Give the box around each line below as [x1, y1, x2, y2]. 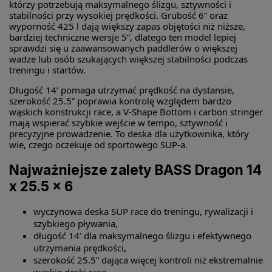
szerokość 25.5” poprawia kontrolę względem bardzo [9, 95, 231, 107]
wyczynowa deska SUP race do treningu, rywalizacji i [33, 205, 253, 218]
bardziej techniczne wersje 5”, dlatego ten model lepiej [9, 31, 236, 43]
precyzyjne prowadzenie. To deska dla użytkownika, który [9, 127, 249, 140]
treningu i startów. [9, 64, 86, 76]
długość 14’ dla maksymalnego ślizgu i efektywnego [33, 229, 251, 242]
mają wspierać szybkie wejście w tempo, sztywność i [9, 117, 228, 129]
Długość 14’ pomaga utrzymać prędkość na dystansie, [9, 84, 234, 96]
